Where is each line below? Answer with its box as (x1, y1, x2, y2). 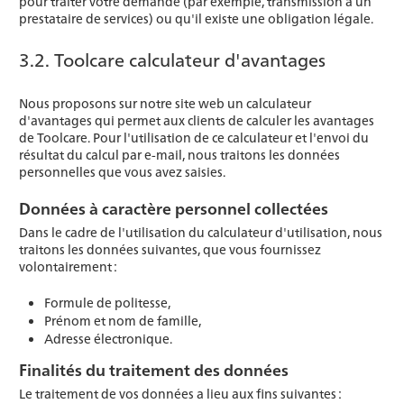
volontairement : (19, 257, 117, 276)
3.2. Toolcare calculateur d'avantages (19, 46, 326, 72)
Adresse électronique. (44, 329, 172, 348)
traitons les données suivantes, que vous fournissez (19, 240, 321, 259)
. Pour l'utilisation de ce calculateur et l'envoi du (87, 128, 369, 147)
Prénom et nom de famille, (44, 311, 201, 330)
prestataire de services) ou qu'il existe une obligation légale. (19, 9, 373, 28)
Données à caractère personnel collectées (19, 197, 328, 220)
